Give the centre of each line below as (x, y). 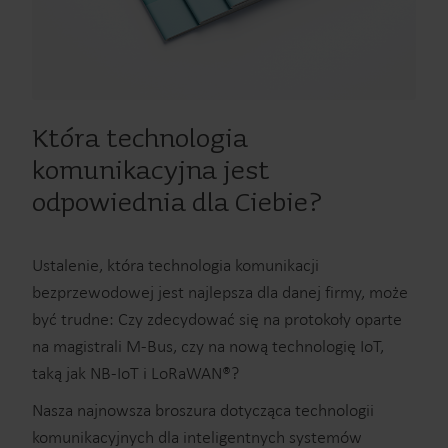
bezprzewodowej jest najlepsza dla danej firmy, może (220, 292)
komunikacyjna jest (151, 171)
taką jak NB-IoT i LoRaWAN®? (135, 373)
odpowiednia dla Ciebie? (177, 203)
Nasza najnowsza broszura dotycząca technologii (203, 410)
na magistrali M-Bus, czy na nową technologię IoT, (208, 346)
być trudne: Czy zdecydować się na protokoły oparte (217, 319)
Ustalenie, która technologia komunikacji (175, 265)
